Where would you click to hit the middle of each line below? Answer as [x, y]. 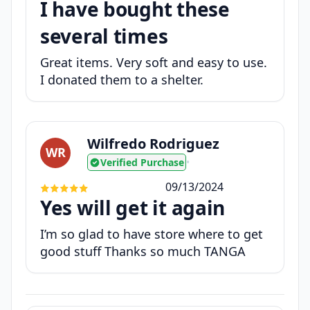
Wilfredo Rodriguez [153, 144]
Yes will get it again [133, 208]
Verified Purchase [142, 163]
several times [104, 36]
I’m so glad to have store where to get [152, 234]
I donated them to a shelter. [122, 80]
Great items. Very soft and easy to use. [154, 63]
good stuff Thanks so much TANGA [143, 252]
